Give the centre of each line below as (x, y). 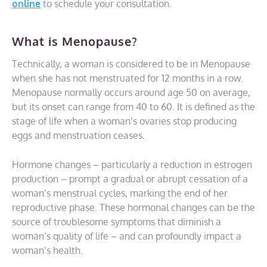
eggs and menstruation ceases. (78, 135)
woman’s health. (47, 250)
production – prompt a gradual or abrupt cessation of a (130, 179)
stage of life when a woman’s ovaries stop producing (124, 121)
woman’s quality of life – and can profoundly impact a (127, 236)
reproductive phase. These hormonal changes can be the (133, 207)
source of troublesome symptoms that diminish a (117, 222)
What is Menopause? (75, 41)
